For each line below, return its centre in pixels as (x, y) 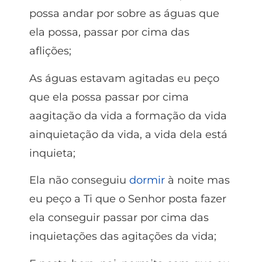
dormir (147, 180)
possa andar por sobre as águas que (124, 14)
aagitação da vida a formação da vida (128, 116)
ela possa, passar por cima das (109, 32)
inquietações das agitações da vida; (123, 237)
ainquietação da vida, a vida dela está (128, 134)
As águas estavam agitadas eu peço (124, 78)
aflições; (50, 51)
